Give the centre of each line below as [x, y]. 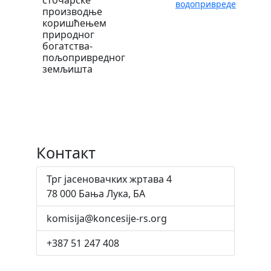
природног [68, 34]
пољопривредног [84, 57]
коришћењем [74, 23]
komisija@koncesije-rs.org [107, 218]
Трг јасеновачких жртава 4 [109, 179]
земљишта [67, 69]
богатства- [67, 46]
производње [72, 11]
